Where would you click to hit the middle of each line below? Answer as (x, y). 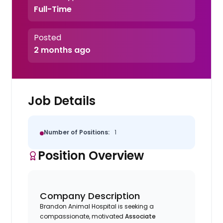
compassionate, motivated (83, 216)
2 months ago (62, 50)
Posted (47, 38)
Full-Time (53, 9)
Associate (141, 216)
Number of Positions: (77, 132)
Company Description (90, 196)
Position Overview (91, 155)
